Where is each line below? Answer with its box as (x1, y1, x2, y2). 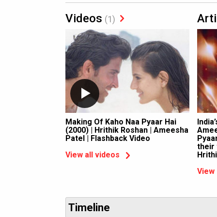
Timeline (68, 201, 110, 214)
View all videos (65, 150, 120, 160)
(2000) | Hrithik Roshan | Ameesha (65, 125, 188, 135)
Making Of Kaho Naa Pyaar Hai (65, 117, 176, 126)
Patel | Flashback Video (65, 134, 150, 143)
